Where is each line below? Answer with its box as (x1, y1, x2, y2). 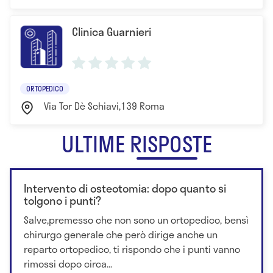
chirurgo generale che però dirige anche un (24, 226, 218, 242)
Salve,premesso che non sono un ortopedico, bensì (24, 211, 249, 227)
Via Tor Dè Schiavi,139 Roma (44, 97, 165, 113)
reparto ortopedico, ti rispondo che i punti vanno (24, 241, 240, 257)
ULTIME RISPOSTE (61, 126, 212, 160)
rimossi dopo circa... (24, 255, 112, 271)
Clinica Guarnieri (72, 23, 151, 40)
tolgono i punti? (24, 191, 101, 209)
